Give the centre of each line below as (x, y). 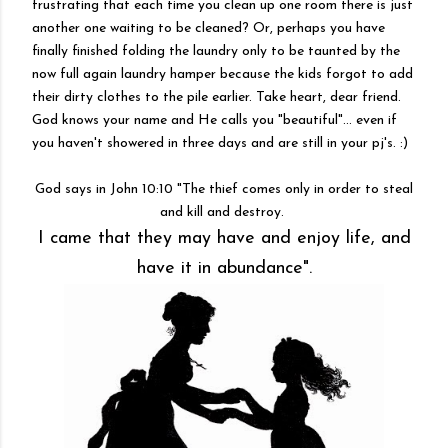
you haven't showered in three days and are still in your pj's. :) (220, 143)
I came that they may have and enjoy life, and (224, 238)
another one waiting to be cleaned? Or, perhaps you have (208, 28)
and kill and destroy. (224, 212)
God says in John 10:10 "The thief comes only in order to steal (224, 189)
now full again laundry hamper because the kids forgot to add (222, 74)
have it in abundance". (224, 268)
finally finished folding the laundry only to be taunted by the (216, 51)
